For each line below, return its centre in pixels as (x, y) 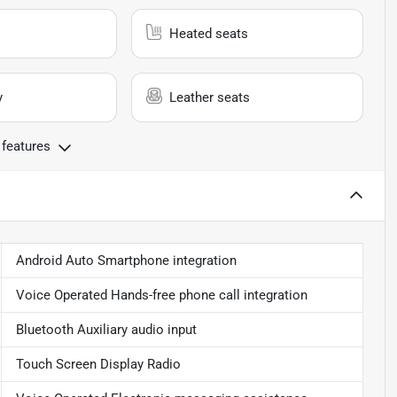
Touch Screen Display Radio (98, 364)
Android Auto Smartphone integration (126, 260)
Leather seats (210, 97)
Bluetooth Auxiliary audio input (106, 329)
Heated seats (209, 33)
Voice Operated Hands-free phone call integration (161, 295)
